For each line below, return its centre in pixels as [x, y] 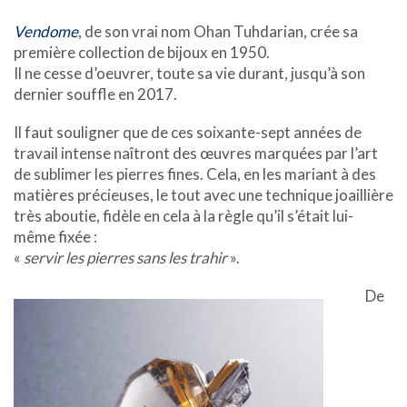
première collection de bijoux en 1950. [142, 53]
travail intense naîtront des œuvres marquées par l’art [196, 153]
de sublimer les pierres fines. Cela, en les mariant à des [195, 174]
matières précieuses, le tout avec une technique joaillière [203, 194]
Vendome [46, 32]
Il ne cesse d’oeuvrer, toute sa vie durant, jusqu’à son [189, 74]
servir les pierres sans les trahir [125, 257]
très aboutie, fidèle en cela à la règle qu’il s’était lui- [184, 215]
